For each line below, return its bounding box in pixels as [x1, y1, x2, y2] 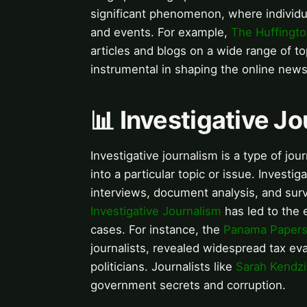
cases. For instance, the [90, 223, 223, 237]
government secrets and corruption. [90, 278, 286, 293]
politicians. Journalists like [90, 260, 236, 274]
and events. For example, [90, 25, 231, 40]
